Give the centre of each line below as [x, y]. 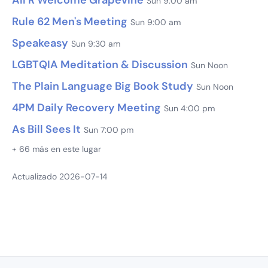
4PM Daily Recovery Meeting [86, 107]
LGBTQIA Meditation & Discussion [100, 64]
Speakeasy [40, 43]
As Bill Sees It [46, 129]
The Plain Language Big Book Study [103, 86]
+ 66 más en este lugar [57, 149]
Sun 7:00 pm [109, 130]
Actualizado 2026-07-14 [60, 176]
